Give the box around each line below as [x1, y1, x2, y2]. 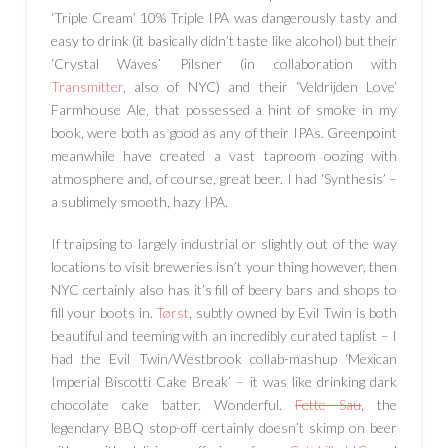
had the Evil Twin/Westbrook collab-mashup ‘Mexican [50, 349, 398, 367]
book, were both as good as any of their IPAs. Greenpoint [50, 124, 398, 142]
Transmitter [50, 78, 123, 96]
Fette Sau [295, 395, 362, 413]
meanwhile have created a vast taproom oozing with [50, 147, 398, 165]
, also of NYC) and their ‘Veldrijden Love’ [122, 78, 398, 96]
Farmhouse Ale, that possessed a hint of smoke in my [50, 101, 398, 119]
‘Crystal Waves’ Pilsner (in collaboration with [50, 55, 398, 73]
